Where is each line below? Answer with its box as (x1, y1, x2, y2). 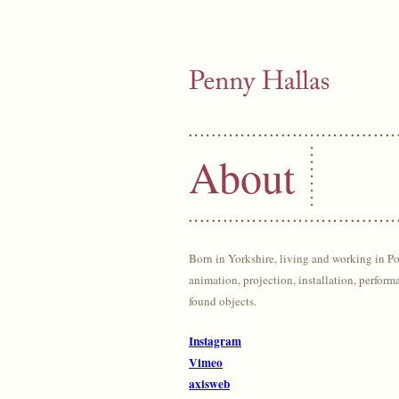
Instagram (189, 332, 241, 351)
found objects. (189, 293, 260, 309)
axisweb (189, 375, 230, 394)
